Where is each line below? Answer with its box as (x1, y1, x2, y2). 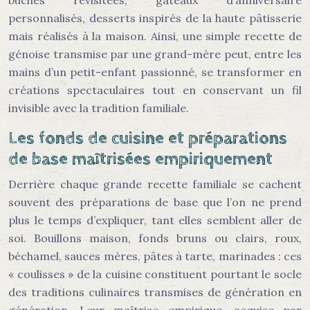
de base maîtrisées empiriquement (8, 149, 273, 169)
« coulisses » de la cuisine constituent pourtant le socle (8, 267, 302, 281)
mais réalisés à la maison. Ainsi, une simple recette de (8, 29, 302, 43)
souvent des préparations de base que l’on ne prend (8, 195, 302, 209)
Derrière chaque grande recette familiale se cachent (8, 177, 302, 191)
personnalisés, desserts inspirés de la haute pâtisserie (8, 11, 302, 25)
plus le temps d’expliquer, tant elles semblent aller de (8, 213, 302, 227)
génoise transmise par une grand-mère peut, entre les (8, 47, 302, 61)
